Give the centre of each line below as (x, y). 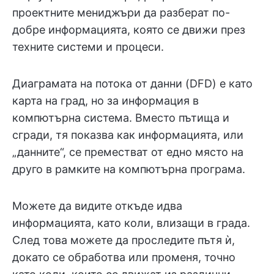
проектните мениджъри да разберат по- (121, 13)
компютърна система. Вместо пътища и (121, 118)
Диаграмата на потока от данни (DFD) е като (132, 84)
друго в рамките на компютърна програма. (129, 169)
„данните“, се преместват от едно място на (128, 152)
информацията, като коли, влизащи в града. (131, 223)
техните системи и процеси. (88, 47)
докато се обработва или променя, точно (124, 257)
